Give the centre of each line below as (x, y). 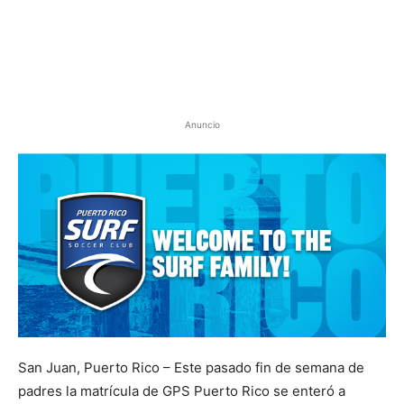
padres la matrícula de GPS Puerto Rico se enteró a (182, 391)
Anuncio (202, 124)
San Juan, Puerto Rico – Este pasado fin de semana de (191, 367)
